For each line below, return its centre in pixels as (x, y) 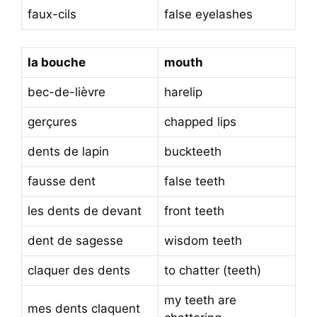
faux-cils (52, 14)
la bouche (57, 62)
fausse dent (62, 181)
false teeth (195, 181)
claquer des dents (79, 270)
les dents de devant (85, 211)
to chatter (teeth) (213, 270)
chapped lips (200, 122)
